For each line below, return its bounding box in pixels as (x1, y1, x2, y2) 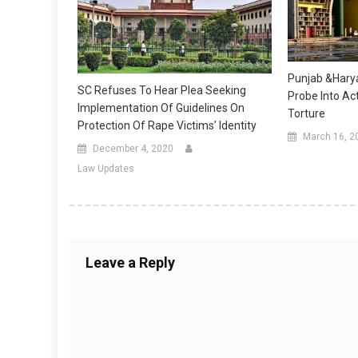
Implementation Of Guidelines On (78, 101, 245, 114)
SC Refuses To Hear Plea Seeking (78, 83, 246, 97)
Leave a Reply (86, 253, 175, 271)
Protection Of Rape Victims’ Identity (78, 118, 257, 132)
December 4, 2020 (93, 142, 173, 154)
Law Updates (78, 162, 134, 174)
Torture (287, 107, 325, 121)
